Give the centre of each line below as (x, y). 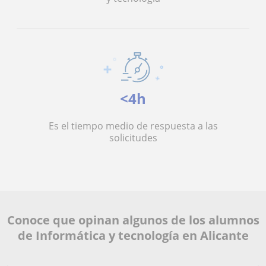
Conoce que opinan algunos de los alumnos (133, 220)
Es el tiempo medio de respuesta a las (133, 126)
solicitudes (133, 138)
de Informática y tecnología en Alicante (133, 235)
